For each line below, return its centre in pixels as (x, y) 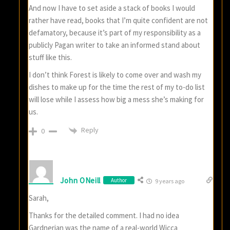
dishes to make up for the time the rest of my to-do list (117, 87)
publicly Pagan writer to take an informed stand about (115, 45)
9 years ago (169, 181)
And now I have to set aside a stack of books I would (112, 8)
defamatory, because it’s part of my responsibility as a (115, 33)
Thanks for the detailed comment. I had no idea (104, 216)
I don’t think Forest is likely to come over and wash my (115, 75)
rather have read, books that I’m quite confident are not (119, 21)
